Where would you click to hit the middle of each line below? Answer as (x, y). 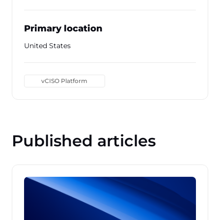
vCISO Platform (65, 81)
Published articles (84, 141)
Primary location (63, 28)
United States (47, 46)
